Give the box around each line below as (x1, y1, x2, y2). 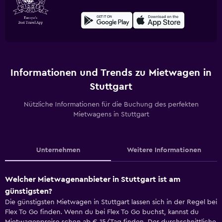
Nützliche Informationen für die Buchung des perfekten (23, 101, 199, 108)
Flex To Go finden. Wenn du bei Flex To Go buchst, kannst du (5, 209, 199, 216)
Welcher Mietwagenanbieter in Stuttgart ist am (5, 175, 180, 183)
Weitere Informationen (127, 147, 201, 154)
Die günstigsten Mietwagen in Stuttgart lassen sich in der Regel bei (5, 199, 217, 206)
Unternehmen (36, 147, 80, 154)
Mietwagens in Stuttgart (73, 111, 149, 118)
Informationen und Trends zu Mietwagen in (10, 68, 212, 78)
